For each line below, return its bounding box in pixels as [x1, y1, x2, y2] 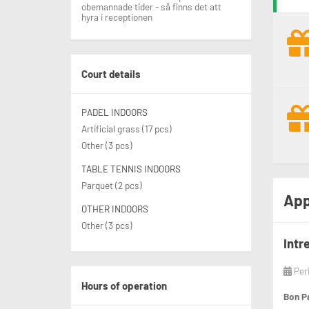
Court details [81, 68, 141, 81]
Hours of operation [81, 279, 167, 292]
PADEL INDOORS [81, 106, 148, 119]
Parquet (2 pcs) [81, 179, 142, 192]
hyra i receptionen [81, 11, 152, 23]
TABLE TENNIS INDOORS [81, 163, 181, 175]
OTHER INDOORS [81, 203, 148, 215]
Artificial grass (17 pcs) [81, 123, 172, 135]
